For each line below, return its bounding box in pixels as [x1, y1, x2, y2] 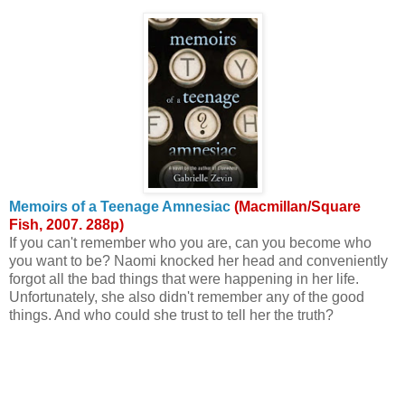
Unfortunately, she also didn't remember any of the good [9, 288, 364, 305]
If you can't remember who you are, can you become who [9, 234, 372, 250]
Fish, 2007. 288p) [9, 216, 124, 232]
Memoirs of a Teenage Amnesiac [9, 198, 231, 214]
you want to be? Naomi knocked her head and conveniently [9, 252, 388, 268]
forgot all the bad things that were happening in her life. [9, 270, 359, 287]
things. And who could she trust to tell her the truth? [9, 306, 334, 323]
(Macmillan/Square [231, 198, 361, 214]
